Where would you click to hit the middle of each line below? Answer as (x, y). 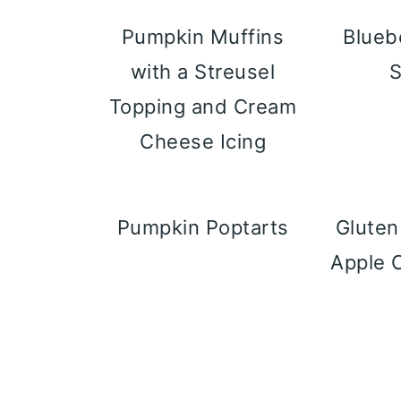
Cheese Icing (203, 141)
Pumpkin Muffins (203, 37)
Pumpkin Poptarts (203, 227)
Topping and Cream (203, 107)
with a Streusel (203, 72)
